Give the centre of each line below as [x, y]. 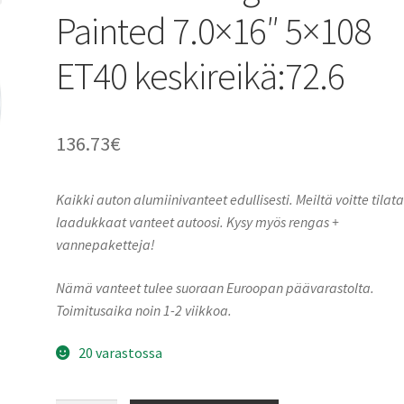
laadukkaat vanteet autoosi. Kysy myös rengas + [198, 221]
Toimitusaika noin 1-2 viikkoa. [144, 310]
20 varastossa [120, 353]
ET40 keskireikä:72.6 [201, 75]
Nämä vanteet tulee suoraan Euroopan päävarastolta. [216, 287]
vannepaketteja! [106, 244]
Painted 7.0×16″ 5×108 [214, 30]
